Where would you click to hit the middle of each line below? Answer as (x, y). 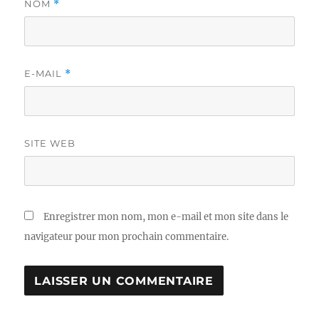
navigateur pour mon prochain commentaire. (127, 237)
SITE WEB (50, 143)
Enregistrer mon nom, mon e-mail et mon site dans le (166, 217)
